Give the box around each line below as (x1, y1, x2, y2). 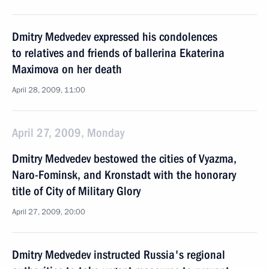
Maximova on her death (12, 62, 122, 76)
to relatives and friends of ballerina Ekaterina (12, 46, 225, 60)
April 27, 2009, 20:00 (12, 207, 85, 217)
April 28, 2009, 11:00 (12, 85, 85, 95)
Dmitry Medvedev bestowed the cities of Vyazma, (12, 151, 237, 166)
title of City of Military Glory (12, 184, 141, 198)
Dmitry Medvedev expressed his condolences (12, 29, 217, 44)
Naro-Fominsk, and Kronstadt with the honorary (12, 168, 236, 182)
